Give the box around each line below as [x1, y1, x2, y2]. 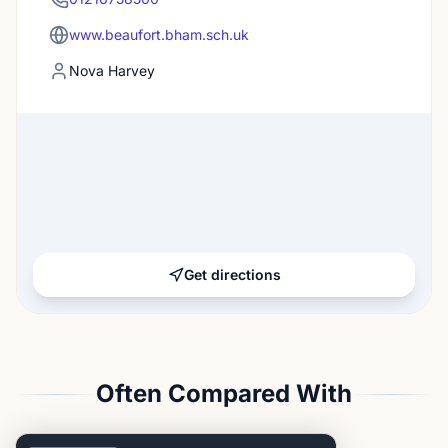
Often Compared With [96, 379, 352, 408]
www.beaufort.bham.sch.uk [69, 26, 249, 43]
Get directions [183, 266, 281, 283]
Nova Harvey [69, 62, 155, 79]
